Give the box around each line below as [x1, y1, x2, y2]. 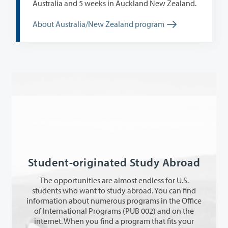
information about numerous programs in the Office [26, 195, 202, 206]
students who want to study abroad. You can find [32, 185, 169, 195]
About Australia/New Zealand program [33, 19, 164, 30]
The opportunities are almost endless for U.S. [39, 175, 189, 185]
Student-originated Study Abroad [27, 155, 201, 169]
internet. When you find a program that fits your [34, 215, 194, 226]
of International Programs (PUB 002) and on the [34, 205, 123, 216]
